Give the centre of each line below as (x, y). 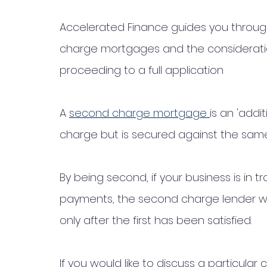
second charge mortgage (139, 113)
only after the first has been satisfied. (157, 220)
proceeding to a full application (143, 70)
